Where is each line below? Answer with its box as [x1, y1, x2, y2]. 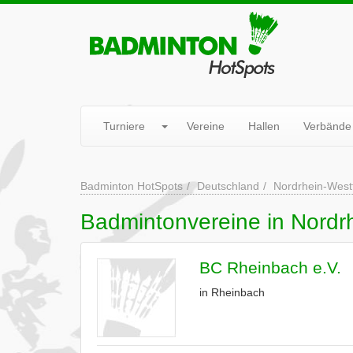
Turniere [103, 120, 145, 132]
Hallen [248, 120, 280, 132]
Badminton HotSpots [80, 180, 183, 192]
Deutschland [197, 180, 259, 192]
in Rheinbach [199, 286, 265, 299]
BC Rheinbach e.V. [199, 258, 341, 277]
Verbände [303, 120, 351, 132]
